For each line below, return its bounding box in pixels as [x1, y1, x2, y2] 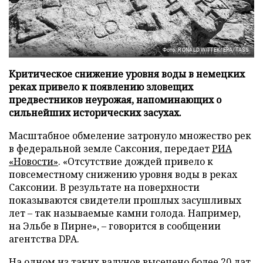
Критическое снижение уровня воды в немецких [9, 67, 245, 80]
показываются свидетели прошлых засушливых [9, 193, 241, 207]
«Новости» [9, 154, 58, 168]
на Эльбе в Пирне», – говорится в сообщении [9, 219, 221, 232]
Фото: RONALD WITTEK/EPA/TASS [162, 46, 248, 53]
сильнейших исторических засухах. [9, 106, 181, 119]
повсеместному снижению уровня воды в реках [9, 167, 237, 181]
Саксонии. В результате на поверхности [9, 180, 200, 194]
